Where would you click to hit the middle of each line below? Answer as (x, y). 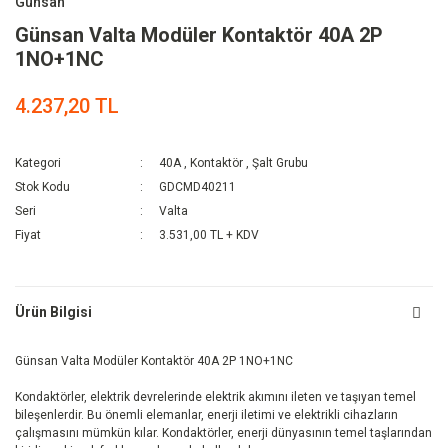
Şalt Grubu (280, 163)
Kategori (38, 163)
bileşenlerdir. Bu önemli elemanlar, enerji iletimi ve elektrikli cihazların (206, 415)
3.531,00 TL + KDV (209, 235)
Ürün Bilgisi (53, 311)
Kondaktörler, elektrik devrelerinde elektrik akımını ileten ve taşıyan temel (215, 397)
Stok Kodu (42, 187)
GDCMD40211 (198, 187)
